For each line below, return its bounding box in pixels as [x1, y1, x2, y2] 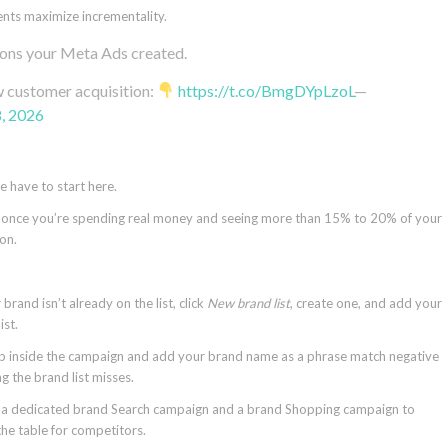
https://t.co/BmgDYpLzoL [178, 80, 355, 100]
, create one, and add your [290, 294, 442, 311]
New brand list [207, 294, 290, 311]
